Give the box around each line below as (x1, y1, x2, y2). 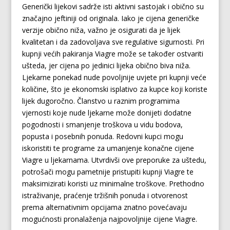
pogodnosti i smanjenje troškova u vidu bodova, (22, 120, 183, 129)
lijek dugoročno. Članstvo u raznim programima (22, 96, 180, 106)
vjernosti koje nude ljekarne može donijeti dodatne (22, 108, 191, 118)
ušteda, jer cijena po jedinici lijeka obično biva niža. (22, 61, 190, 70)
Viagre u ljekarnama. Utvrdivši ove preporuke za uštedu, (22, 155, 206, 165)
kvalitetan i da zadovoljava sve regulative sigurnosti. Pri (22, 37, 204, 47)
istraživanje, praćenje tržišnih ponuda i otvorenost (22, 190, 188, 200)
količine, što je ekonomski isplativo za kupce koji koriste (22, 84, 207, 94)
